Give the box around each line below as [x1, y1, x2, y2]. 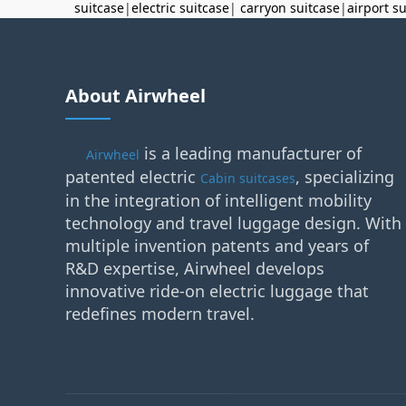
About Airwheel [65, 83, 206, 108]
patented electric [65, 166, 200, 188]
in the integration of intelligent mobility [65, 189, 372, 211]
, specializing [295, 166, 394, 188]
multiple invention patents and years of [65, 235, 369, 256]
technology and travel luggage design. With [65, 212, 401, 234]
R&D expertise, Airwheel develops [65, 257, 324, 279]
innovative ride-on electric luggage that [65, 280, 369, 302]
